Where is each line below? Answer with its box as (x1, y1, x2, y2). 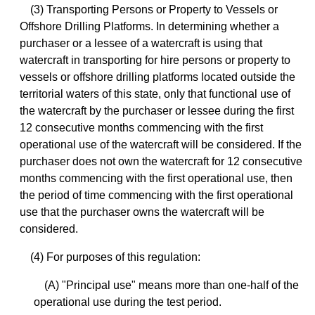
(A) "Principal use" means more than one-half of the (44, 279, 299, 292)
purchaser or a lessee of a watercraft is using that (20, 37, 262, 50)
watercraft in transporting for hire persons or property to (20, 54, 290, 67)
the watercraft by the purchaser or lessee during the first (20, 105, 294, 117)
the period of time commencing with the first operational (20, 189, 293, 202)
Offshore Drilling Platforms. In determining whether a (20, 20, 279, 33)
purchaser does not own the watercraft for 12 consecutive (20, 155, 302, 168)
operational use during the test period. (34, 296, 221, 309)
